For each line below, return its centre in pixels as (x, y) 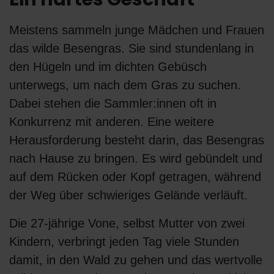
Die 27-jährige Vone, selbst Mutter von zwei (127, 224)
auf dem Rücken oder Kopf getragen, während (135, 177)
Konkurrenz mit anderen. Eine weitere (112, 122)
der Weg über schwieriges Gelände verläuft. (128, 195)
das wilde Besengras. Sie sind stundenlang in (131, 49)
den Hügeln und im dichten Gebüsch (108, 67)
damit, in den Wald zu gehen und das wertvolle (136, 260)
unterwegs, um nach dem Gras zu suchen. (125, 85)
